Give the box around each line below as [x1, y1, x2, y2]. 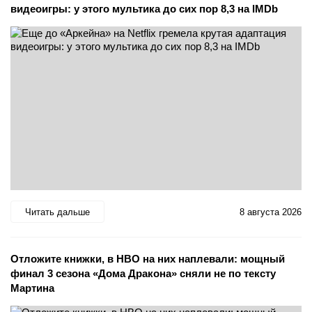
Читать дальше [25, 206, 90, 217]
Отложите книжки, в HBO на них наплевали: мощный [10, 253, 285, 265]
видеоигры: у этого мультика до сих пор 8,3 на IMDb [10, 3, 278, 15]
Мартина [10, 282, 54, 295]
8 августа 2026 [240, 206, 302, 217]
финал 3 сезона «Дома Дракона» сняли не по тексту [10, 267, 276, 280]
